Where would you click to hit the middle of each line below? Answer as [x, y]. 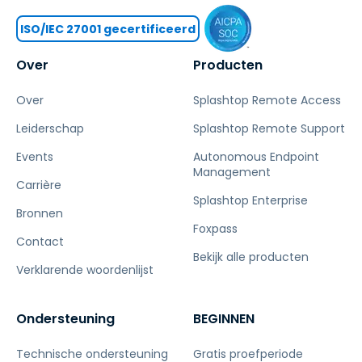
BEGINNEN [224, 319]
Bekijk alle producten [251, 257]
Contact [40, 242]
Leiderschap [50, 128]
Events [35, 157]
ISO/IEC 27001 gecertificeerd [108, 29]
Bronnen [40, 213]
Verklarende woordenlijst [85, 270]
